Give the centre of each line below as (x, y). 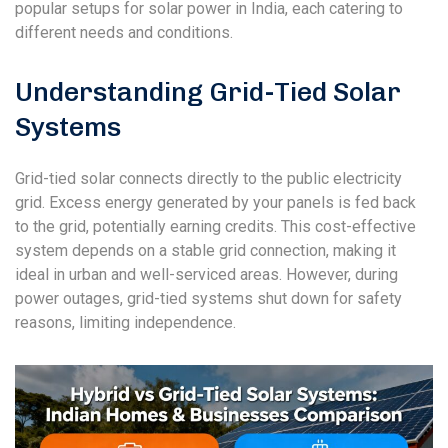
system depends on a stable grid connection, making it (205, 250)
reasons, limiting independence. (125, 322)
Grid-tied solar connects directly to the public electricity (208, 178)
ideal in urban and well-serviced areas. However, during (206, 274)
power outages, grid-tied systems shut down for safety (208, 298)
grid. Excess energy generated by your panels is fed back (215, 202)
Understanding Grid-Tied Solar (208, 91)
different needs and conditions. (124, 32)
